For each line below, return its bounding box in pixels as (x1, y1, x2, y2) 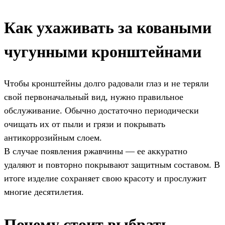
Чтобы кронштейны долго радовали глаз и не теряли (4, 78, 209, 89)
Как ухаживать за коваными (4, 18, 211, 37)
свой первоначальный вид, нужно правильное (4, 92, 183, 102)
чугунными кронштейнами (4, 42, 201, 61)
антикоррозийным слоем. (4, 133, 102, 143)
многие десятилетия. (4, 187, 84, 197)
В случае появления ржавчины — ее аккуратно (4, 146, 187, 157)
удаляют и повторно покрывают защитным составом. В (4, 160, 220, 170)
